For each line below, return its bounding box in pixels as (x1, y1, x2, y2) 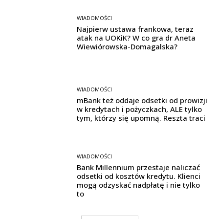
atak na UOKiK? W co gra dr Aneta (77, 32, 196, 43)
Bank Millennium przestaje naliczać (77, 162, 200, 173)
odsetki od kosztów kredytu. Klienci (77, 171, 201, 181)
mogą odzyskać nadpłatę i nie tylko (77, 180, 200, 190)
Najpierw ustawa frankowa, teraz (77, 23, 194, 34)
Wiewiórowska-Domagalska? (77, 41, 178, 51)
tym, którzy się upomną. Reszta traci (77, 112, 206, 123)
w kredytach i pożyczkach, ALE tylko (77, 104, 202, 114)
